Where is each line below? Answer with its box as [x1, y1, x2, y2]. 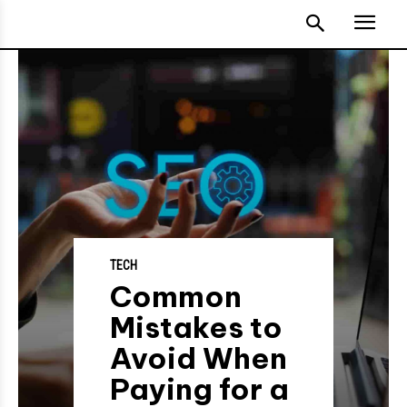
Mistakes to [110, 309, 283, 345]
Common [110, 278, 243, 314]
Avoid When [110, 340, 288, 376]
